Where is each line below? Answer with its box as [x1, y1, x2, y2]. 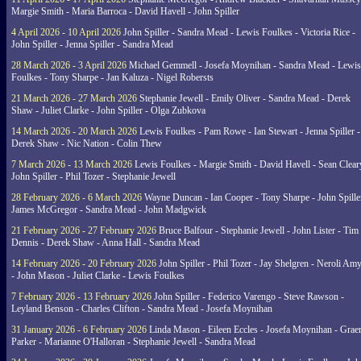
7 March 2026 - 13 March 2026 [11, 159, 132, 170]
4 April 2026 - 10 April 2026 [11, 27, 121, 38]
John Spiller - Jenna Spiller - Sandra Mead [11, 39, 173, 50]
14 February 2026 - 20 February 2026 [11, 258, 156, 269]
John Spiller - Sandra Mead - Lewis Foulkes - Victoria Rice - [121, 27, 355, 38]
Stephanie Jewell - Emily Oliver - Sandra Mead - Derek [137, 93, 351, 104]
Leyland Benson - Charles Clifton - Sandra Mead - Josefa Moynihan [11, 303, 272, 314]
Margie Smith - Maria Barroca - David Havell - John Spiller [11, 6, 239, 17]
